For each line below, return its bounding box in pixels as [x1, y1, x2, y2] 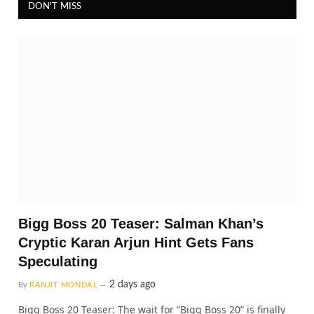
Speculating [18, 253, 97, 269]
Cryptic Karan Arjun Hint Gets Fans [18, 234, 254, 250]
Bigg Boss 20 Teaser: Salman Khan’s [18, 215, 264, 231]
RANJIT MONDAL [29, 280, 98, 289]
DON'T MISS [28, 2, 82, 12]
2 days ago [109, 279, 156, 289]
